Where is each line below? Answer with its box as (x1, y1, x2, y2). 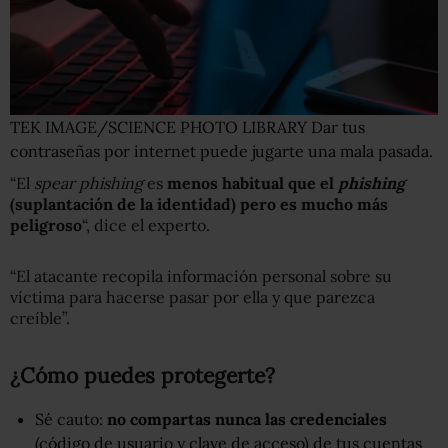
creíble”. (10, 307, 70, 328)
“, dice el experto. (82, 214, 210, 235)
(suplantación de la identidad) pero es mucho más (10, 193, 388, 214)
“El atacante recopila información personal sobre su (10, 265, 392, 286)
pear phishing (41, 172, 143, 193)
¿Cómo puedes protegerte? (10, 361, 275, 389)
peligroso (10, 214, 82, 235)
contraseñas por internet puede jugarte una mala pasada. (10, 140, 433, 161)
